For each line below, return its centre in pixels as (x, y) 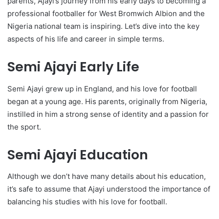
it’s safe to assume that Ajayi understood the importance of (109, 189)
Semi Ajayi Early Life (73, 67)
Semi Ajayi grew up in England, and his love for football (102, 88)
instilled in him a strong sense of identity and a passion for (108, 114)
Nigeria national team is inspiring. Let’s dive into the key (103, 26)
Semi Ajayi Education (78, 154)
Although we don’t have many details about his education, (107, 176)
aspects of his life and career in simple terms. (86, 39)
